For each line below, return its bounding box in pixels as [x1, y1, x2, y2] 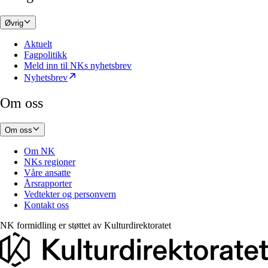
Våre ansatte [24, 167, 71, 178]
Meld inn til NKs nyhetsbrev [24, 60, 132, 71]
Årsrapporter [24, 178, 72, 188]
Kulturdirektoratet [104, 220, 171, 230]
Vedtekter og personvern [24, 188, 116, 199]
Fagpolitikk [24, 49, 67, 60]
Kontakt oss [24, 199, 69, 210]
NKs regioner [24, 156, 75, 167]
